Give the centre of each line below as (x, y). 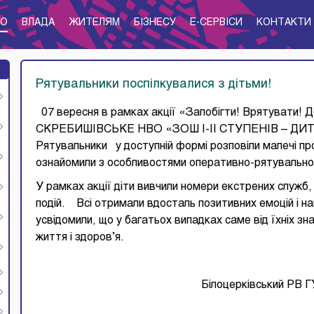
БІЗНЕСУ (155, 23)
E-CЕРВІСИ (216, 23)
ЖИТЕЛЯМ (94, 23)
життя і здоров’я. (80, 238)
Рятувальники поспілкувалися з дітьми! (153, 84)
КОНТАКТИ (284, 23)
